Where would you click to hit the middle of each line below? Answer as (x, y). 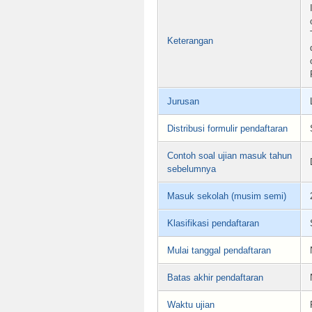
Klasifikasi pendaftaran (213, 223)
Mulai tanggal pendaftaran (219, 250)
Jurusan (183, 101)
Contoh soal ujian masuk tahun (229, 155)
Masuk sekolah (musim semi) (227, 196)
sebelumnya (192, 169)
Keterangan (190, 40)
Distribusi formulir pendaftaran (227, 128)
